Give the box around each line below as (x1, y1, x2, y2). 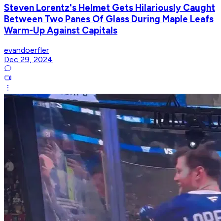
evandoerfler (4, 45, 49, 55)
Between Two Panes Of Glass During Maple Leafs (4, 13, 214, 25)
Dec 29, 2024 (4, 55, 53, 65)
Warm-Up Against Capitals (4, 25, 117, 37)
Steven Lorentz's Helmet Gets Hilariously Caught (4, 2, 215, 14)
